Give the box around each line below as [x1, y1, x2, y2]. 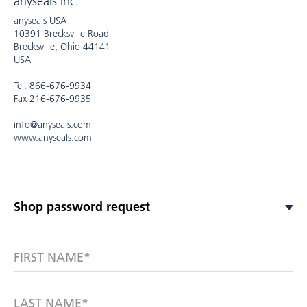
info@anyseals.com [14, 119, 91, 131]
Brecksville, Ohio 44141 [14, 40, 110, 53]
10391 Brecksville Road [14, 27, 109, 40]
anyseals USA [14, 14, 66, 27]
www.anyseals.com [14, 132, 92, 144]
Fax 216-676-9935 [14, 93, 91, 105]
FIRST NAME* [14, 249, 90, 265]
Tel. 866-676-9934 [14, 79, 91, 92]
